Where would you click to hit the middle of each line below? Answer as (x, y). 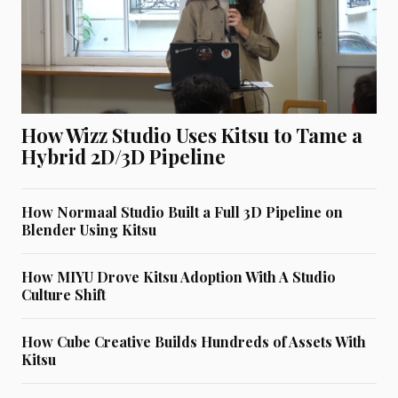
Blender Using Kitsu (89, 230)
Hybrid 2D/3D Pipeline (123, 157)
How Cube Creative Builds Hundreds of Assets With (194, 342)
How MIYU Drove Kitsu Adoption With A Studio (179, 277)
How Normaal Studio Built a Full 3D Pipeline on (182, 212)
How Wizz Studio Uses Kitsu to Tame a (192, 135)
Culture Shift (64, 295)
